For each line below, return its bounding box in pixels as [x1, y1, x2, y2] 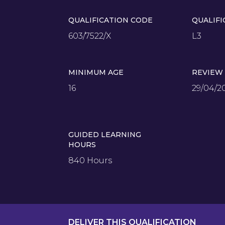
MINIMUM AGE [68, 67, 124, 77]
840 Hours [68, 155, 112, 165]
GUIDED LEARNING [68, 130, 141, 139]
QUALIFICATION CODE [68, 15, 153, 25]
